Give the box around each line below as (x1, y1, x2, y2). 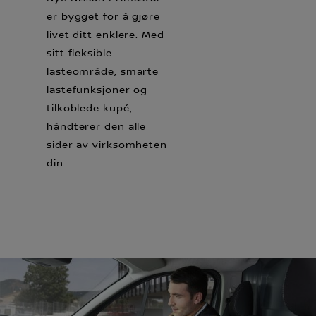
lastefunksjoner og (47, 85, 148, 96)
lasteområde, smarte (47, 66, 159, 78)
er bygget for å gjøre (47, 11, 160, 23)
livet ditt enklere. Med (47, 30, 164, 41)
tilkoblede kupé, (47, 103, 133, 114)
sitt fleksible (47, 48, 112, 59)
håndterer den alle (47, 121, 147, 133)
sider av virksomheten (47, 140, 167, 151)
